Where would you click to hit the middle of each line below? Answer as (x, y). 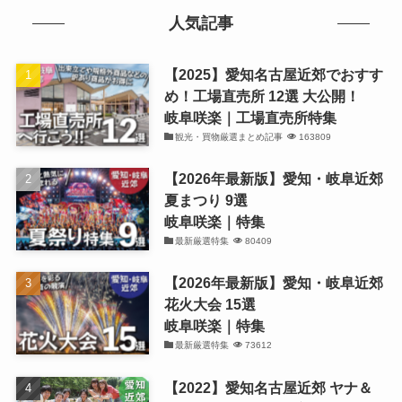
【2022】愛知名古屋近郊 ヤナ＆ (268, 387)
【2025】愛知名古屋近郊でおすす (273, 75)
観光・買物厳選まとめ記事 (229, 137)
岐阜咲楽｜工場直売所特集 (250, 118)
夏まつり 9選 (205, 201)
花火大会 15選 (210, 305)
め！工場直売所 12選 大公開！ (262, 96)
